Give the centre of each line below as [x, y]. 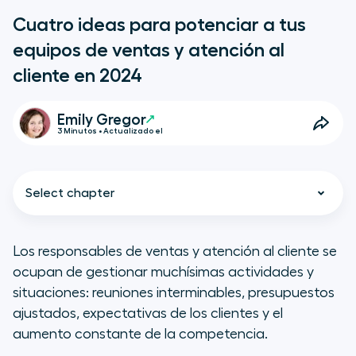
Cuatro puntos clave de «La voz [176, 292]
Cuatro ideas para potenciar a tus [159, 25]
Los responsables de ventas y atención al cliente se [175, 252]
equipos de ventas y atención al [149, 50]
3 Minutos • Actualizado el [110, 131]
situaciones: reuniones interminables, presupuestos [174, 293]
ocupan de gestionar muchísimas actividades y [163, 272]
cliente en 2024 [77, 76]
